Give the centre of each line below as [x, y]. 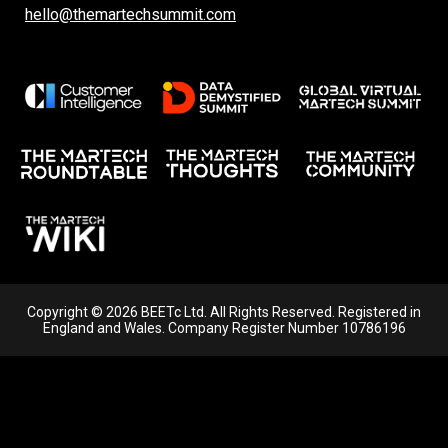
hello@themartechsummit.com [130, 15]
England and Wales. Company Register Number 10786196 [224, 328]
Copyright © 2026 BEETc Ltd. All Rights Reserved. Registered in [224, 312]
